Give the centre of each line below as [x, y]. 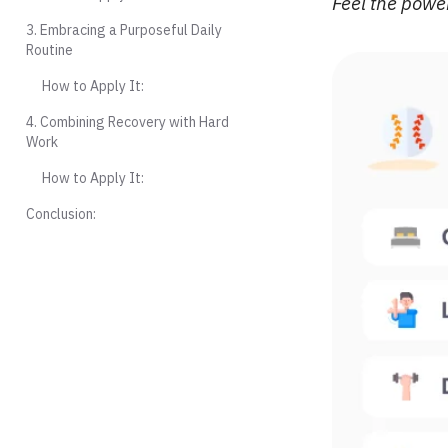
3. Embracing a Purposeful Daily [124, 30]
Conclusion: [61, 214]
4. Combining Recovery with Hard [127, 122]
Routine [49, 50]
